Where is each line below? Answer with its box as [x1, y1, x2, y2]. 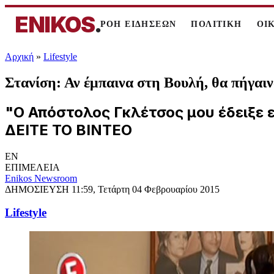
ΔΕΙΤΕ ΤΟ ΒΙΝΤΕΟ [5, 120, 132, 139]
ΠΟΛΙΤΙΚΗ [191, 20, 242, 29]
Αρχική [5, 51, 34, 62]
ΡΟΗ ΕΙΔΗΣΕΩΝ [100, 20, 177, 29]
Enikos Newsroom [5, 172, 77, 183]
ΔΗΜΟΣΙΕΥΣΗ [5, 183, 72, 194]
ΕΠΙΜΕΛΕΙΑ [5, 161, 60, 172]
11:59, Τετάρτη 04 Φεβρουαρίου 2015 [72, 183, 220, 194]
